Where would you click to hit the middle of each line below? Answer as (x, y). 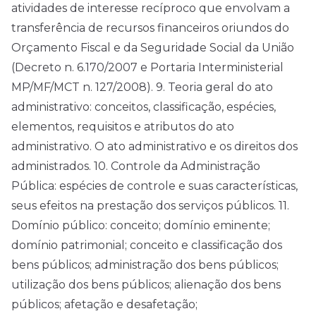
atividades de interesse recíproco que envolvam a (151, 8)
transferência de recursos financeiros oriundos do (150, 28)
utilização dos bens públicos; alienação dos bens (146, 285)
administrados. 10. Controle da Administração (136, 166)
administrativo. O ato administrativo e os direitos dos (154, 147)
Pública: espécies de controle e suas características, (154, 186)
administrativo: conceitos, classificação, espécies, (144, 107)
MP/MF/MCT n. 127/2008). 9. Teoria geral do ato (142, 87)
